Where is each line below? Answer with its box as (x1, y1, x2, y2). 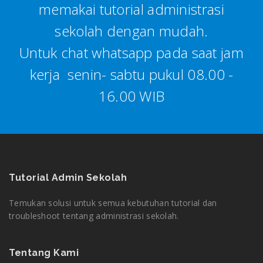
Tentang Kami (9, 247, 79, 259)
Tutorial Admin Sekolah (9, 172, 127, 184)
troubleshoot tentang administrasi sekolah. (9, 210, 179, 222)
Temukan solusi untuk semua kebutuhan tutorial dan (9, 197, 217, 209)
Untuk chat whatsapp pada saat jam (19, 43, 244, 63)
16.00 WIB (98, 86, 165, 106)
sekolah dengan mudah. (55, 21, 208, 41)
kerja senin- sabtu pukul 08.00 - (29, 65, 234, 85)
